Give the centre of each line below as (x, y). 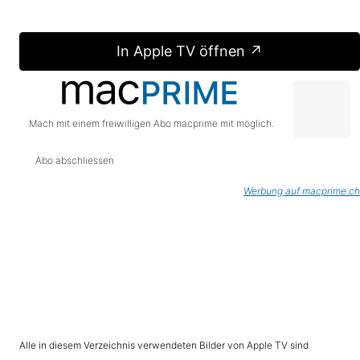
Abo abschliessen (75, 160)
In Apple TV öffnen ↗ (189, 51)
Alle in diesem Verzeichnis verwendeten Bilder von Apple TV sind (164, 345)
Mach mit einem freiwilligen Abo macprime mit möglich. (151, 123)
